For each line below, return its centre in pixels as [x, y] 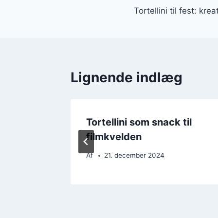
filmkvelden [114, 136]
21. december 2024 [135, 155]
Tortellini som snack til [139, 122]
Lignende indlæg [127, 77]
